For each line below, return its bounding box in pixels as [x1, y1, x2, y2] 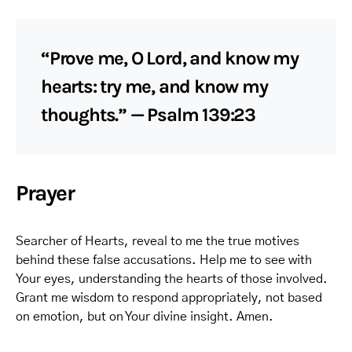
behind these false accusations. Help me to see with [16, 254, 312, 266]
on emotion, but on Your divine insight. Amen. [16, 310, 273, 323]
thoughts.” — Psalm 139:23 [41, 104, 256, 126]
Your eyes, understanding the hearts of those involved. [16, 273, 328, 285]
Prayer [16, 180, 75, 206]
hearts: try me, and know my [41, 75, 268, 97]
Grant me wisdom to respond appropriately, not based [16, 291, 322, 304]
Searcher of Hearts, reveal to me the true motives [16, 235, 299, 247]
